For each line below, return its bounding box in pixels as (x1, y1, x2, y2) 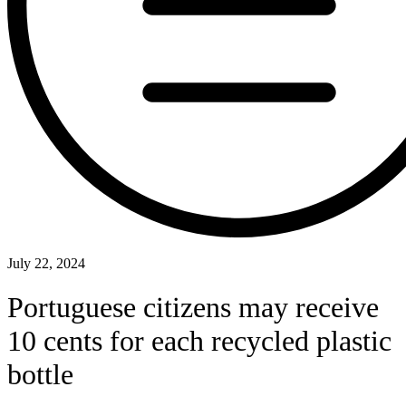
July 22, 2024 (7, 256, 85, 271)
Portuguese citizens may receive (7, 291, 379, 324)
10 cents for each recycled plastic (7, 324, 391, 358)
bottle (7, 358, 73, 391)
